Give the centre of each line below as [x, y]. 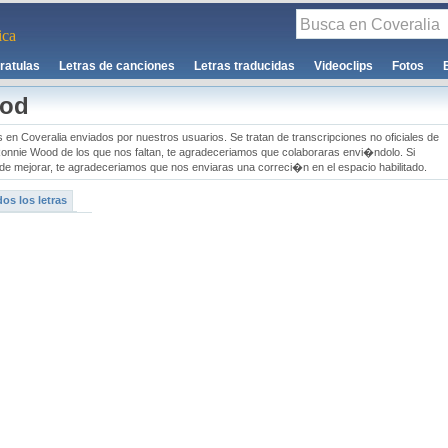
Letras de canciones [117, 66]
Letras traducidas [244, 66]
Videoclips [343, 66]
